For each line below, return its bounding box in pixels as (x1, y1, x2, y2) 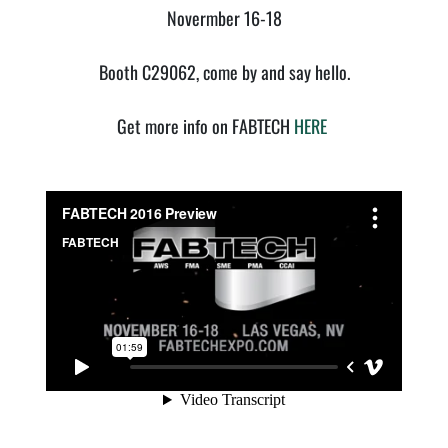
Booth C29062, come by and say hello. (98, 58, 350, 85)
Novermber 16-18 (166, 4, 282, 31)
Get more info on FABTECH (117, 112, 294, 139)
